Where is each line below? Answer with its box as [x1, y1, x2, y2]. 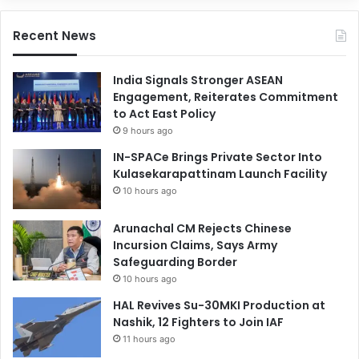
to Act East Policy [113, 105, 216, 122]
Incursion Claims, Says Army [113, 236, 277, 253]
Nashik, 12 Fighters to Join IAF [113, 313, 284, 330]
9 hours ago [123, 124, 173, 136]
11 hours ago [123, 333, 175, 345]
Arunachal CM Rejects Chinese [113, 220, 292, 236]
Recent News [13, 26, 96, 44]
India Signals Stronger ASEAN [113, 71, 283, 88]
